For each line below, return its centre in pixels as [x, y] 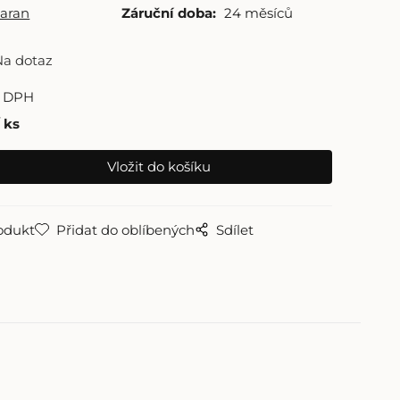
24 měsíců [259, 13]
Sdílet [235, 230]
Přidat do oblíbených [126, 230]
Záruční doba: [169, 13]
